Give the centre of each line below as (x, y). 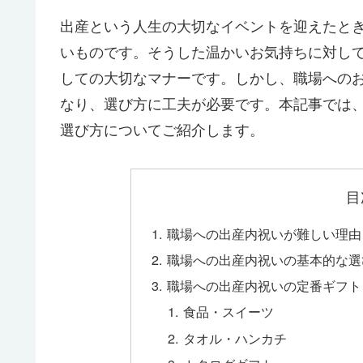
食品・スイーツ (228, 312)
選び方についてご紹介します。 (162, 129)
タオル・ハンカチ (235, 337)
